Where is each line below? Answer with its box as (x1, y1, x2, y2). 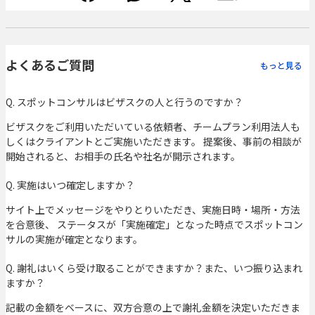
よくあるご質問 (6, 56, 94, 75)
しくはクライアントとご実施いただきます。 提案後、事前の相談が (6, 134, 302, 149)
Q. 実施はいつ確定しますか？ (6, 178, 135, 193)
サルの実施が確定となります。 (6, 232, 143, 247)
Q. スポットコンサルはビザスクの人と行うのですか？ (6, 95, 243, 110)
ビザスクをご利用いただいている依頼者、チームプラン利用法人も (6, 120, 300, 134)
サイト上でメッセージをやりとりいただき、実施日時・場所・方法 (6, 202, 300, 217)
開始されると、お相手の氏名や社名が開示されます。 (6, 149, 240, 164)
